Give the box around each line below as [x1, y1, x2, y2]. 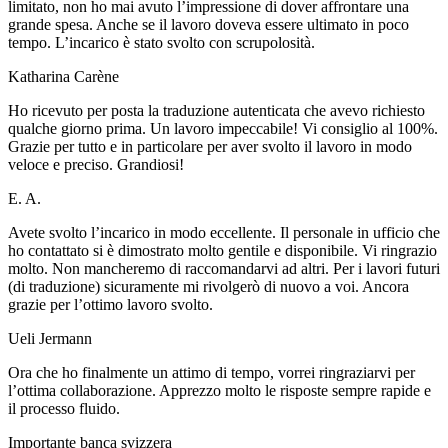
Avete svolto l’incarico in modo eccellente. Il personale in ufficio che [8, 223, 440, 241]
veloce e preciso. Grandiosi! [8, 155, 184, 173]
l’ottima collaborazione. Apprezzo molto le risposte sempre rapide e [8, 381, 431, 399]
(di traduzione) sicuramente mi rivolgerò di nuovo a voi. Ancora [8, 277, 409, 295]
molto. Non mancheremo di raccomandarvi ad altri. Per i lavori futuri [8, 259, 440, 277]
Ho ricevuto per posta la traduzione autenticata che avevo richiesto [8, 101, 425, 119]
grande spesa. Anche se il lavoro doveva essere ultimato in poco [8, 15, 409, 33]
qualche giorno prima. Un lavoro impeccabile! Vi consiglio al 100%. [8, 119, 438, 137]
